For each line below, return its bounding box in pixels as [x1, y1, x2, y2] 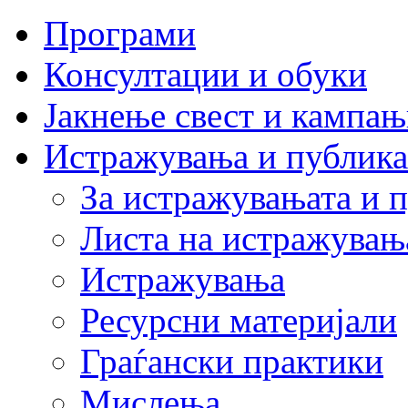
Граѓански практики [80, 341, 383, 381]
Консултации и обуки [44, 54, 367, 94]
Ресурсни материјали [80, 300, 397, 340]
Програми [44, 13, 196, 53]
